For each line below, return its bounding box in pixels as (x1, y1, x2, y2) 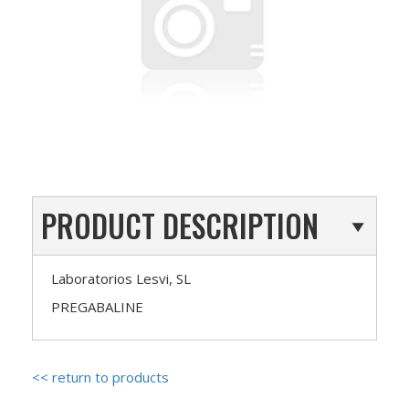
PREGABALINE (51, 297, 143, 316)
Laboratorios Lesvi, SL (51, 268, 191, 288)
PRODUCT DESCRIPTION (41, 203, 319, 248)
